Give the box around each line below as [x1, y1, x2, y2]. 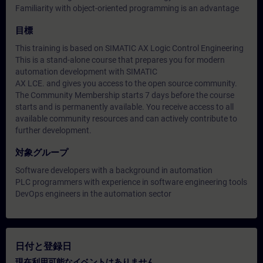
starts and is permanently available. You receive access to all [15, 102, 234, 112]
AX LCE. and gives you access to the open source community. [15, 79, 237, 88]
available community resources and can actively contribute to [15, 114, 237, 123]
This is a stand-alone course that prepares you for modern [15, 55, 225, 65]
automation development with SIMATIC [15, 67, 157, 76]
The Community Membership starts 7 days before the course [15, 90, 234, 100]
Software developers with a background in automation [15, 166, 213, 175]
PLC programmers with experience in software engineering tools [15, 177, 247, 187]
